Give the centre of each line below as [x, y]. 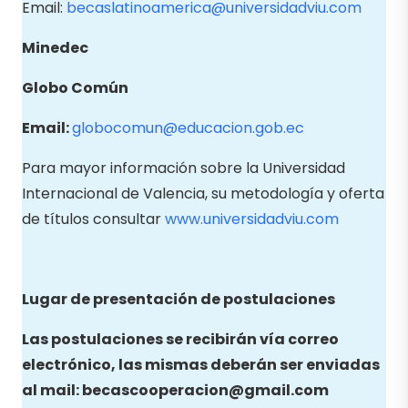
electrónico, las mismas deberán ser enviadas [201, 364]
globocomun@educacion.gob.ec [188, 127]
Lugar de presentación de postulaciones [178, 299]
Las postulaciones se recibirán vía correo [180, 339]
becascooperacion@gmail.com [205, 390]
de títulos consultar [93, 219]
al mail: [52, 390]
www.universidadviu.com [252, 219]
